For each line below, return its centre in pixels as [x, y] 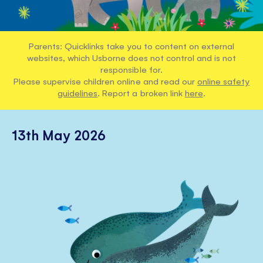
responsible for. [131, 69]
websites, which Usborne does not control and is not [131, 57]
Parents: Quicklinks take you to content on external [131, 45]
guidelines [78, 92]
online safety [223, 80]
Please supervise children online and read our [105, 80]
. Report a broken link [141, 92]
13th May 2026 [59, 134]
